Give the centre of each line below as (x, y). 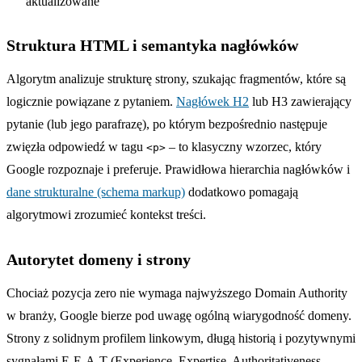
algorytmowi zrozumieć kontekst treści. (106, 214)
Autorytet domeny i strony (99, 259)
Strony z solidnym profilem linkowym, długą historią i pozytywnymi (181, 338)
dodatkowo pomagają (242, 192)
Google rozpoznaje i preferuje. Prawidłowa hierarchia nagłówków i (178, 169)
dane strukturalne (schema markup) (96, 192)
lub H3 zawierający (300, 101)
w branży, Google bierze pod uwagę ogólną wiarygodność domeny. (179, 315)
